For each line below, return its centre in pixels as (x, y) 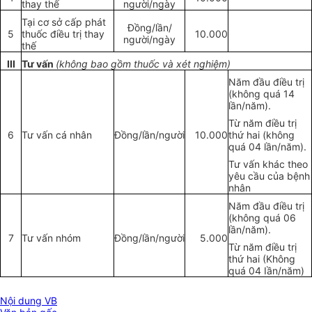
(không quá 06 (262, 218)
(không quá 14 (262, 94)
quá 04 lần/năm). (267, 147)
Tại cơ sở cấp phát (64, 22)
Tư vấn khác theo (268, 164)
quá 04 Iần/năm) (266, 271)
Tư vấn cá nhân (57, 135)
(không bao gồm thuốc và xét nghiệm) (143, 64)
